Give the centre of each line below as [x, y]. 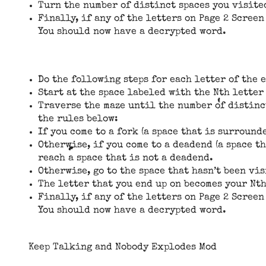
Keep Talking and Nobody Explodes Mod [123, 248]
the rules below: [78, 120]
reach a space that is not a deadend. [126, 159]
